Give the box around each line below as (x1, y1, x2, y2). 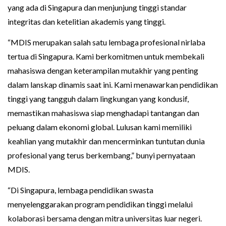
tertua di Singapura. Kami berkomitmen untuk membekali (8, 51, 204, 61)
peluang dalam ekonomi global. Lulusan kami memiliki (8, 122, 192, 132)
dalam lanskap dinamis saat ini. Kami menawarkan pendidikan (8, 79, 218, 89)
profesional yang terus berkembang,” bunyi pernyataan (8, 150, 195, 160)
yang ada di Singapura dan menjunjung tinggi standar (8, 2, 187, 12)
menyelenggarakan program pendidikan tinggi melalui (8, 199, 193, 209)
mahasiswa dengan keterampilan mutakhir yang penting (8, 65, 198, 75)
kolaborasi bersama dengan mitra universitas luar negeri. (8, 213, 202, 223)
